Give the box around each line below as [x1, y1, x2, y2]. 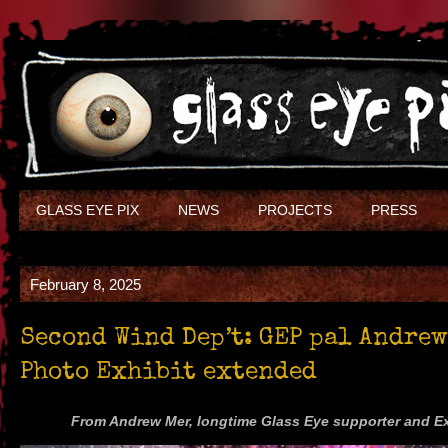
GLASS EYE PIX [36, 202, 140, 218]
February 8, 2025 [30, 276, 141, 293]
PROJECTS [258, 202, 333, 218]
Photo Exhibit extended [20, 361, 317, 386]
